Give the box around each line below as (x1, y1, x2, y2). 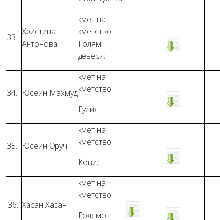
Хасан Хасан (22, 199, 67, 210)
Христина (22, 26, 55, 37)
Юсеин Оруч (22, 140, 67, 151)
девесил (78, 51, 108, 61)
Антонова (22, 38, 57, 49)
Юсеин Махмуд (22, 87, 78, 98)
